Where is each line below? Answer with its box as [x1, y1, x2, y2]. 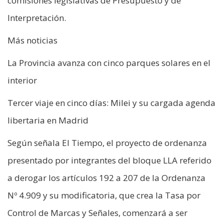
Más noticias [7, 34, 57, 46]
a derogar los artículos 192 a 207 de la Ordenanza [7, 171, 205, 183]
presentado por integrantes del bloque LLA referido [7, 154, 211, 166]
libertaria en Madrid [7, 114, 88, 126]
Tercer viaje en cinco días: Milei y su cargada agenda [7, 96, 215, 108]
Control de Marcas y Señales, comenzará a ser [7, 206, 187, 218]
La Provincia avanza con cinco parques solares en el [7, 56, 210, 68]
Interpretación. [7, 11, 66, 23]
